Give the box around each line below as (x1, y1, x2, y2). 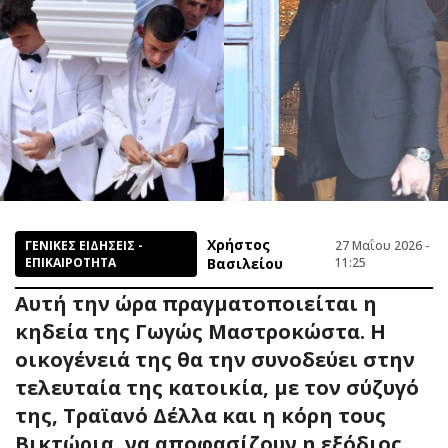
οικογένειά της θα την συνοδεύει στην (15, 345, 415, 373)
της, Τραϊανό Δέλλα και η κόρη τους (15, 401, 386, 429)
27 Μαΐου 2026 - (334, 236, 429, 254)
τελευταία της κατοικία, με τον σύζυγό (15, 373, 419, 401)
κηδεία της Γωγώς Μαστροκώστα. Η (15, 317, 386, 345)
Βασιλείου (207, 253, 284, 273)
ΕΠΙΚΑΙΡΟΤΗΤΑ (25, 253, 116, 271)
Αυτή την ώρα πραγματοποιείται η (15, 289, 377, 317)
